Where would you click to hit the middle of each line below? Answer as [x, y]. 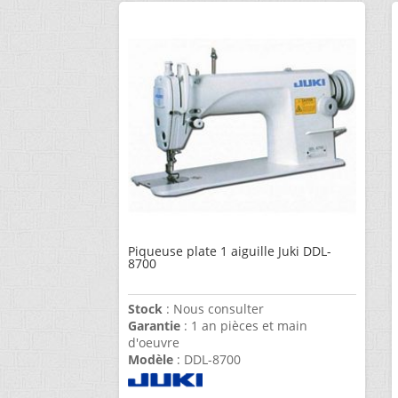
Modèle [151, 360]
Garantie [155, 326]
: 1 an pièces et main [244, 326]
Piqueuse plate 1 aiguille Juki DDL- [230, 251]
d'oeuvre [154, 343]
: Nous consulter [214, 309]
